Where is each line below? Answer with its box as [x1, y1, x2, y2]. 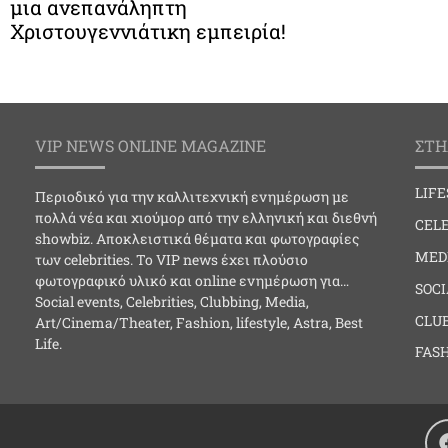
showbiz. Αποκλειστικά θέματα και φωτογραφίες [35, 229, 359, 249]
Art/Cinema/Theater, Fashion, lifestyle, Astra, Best [35, 313, 363, 333]
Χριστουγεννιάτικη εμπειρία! [10, 18, 286, 45]
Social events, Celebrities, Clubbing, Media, [35, 292, 309, 312]
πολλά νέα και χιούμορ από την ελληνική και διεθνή [35, 208, 377, 228]
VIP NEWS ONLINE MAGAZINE [35, 135, 266, 157]
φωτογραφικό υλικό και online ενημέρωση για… [35, 271, 349, 291]
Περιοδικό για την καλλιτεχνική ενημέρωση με [35, 187, 349, 207]
